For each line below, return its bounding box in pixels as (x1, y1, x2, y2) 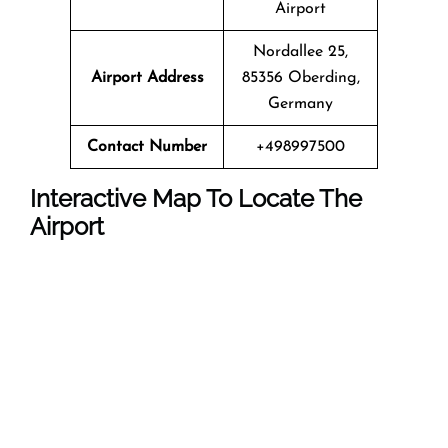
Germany (268, 95, 333, 112)
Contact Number (87, 138, 207, 155)
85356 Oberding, (241, 69, 360, 86)
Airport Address (90, 69, 204, 86)
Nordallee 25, (253, 43, 348, 60)
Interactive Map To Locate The (30, 183, 362, 213)
